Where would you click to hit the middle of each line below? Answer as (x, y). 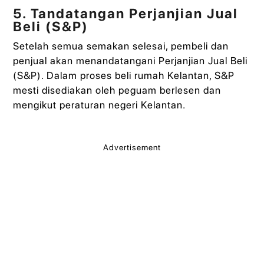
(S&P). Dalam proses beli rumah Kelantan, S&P (124, 75)
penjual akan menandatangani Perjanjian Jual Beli (131, 60)
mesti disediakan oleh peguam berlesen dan (117, 90)
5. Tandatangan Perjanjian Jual (126, 13)
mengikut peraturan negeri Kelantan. (100, 105)
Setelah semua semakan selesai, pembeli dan (121, 46)
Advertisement (132, 147)
